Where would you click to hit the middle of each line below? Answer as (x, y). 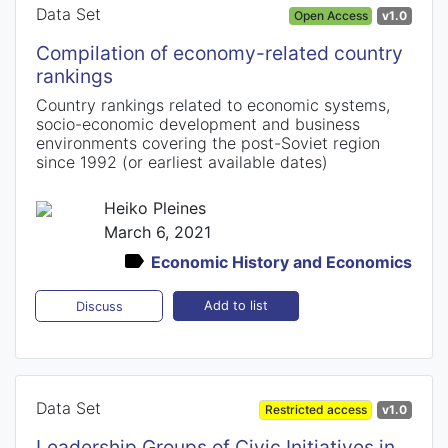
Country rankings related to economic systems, (213, 104)
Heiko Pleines (154, 207)
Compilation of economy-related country (219, 52)
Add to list (235, 306)
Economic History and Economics (281, 261)
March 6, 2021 (157, 231)
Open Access (330, 15)
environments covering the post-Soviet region (208, 142)
